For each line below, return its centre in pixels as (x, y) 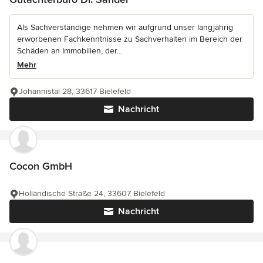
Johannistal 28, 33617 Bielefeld (75, 91)
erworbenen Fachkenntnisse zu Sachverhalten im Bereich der (130, 39)
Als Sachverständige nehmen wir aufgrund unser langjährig (125, 27)
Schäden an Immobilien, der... (70, 51)
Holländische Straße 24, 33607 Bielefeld (92, 193)
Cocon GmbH (41, 166)
